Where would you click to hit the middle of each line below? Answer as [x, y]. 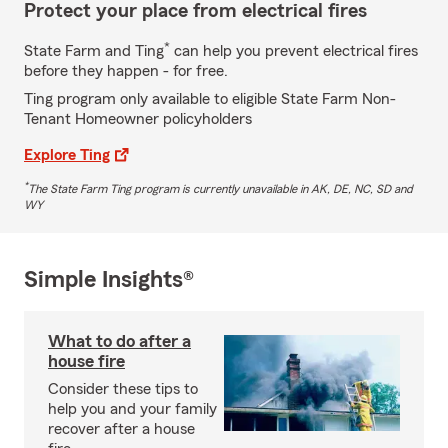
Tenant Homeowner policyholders [138, 118]
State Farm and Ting [94, 50]
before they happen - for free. [126, 70]
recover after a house [121, 428]
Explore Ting [67, 154]
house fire [86, 360]
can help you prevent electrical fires [294, 50]
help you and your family [132, 408]
